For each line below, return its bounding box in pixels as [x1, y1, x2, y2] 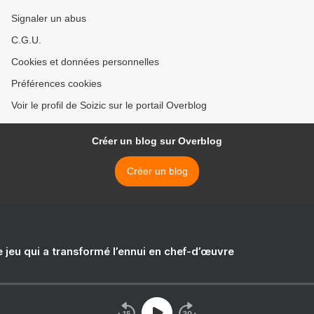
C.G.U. [11, 34, 41, 46]
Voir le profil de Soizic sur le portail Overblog [11, 100, 207, 111]
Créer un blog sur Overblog [92, 135, 222, 146]
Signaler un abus [11, 13, 86, 24]
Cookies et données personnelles [11, 56, 159, 67]
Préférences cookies [11, 78, 102, 89]
